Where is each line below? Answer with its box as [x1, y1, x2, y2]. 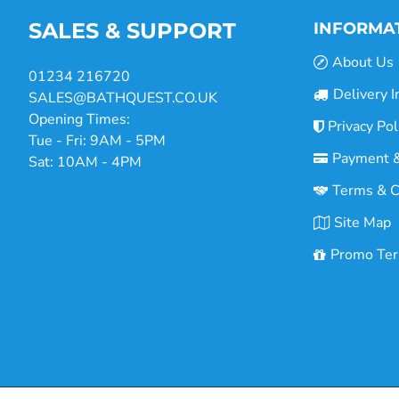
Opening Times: [28, 110, 130, 130]
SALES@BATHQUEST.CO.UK [28, 88, 217, 109]
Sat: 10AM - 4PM [28, 152, 142, 173]
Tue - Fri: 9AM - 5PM [28, 131, 166, 151]
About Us [332, 53, 394, 73]
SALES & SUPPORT [28, 18, 236, 45]
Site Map [334, 213, 391, 233]
